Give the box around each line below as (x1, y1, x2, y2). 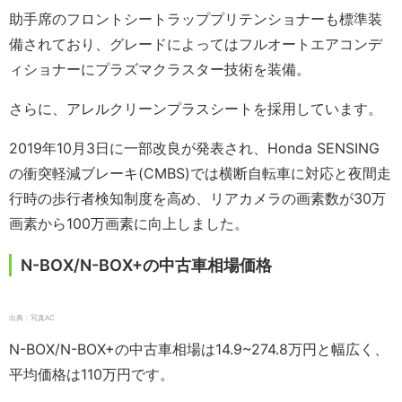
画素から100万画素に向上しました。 (9, 214, 249, 233)
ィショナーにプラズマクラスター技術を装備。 (9, 60, 310, 79)
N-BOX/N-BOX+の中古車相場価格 (21, 256, 272, 275)
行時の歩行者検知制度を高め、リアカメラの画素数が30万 (9, 189, 386, 208)
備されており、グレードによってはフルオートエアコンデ (9, 35, 382, 54)
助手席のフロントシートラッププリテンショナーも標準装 (9, 10, 382, 29)
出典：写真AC (9, 313, 55, 323)
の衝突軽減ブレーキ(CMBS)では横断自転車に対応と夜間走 (9, 164, 391, 183)
